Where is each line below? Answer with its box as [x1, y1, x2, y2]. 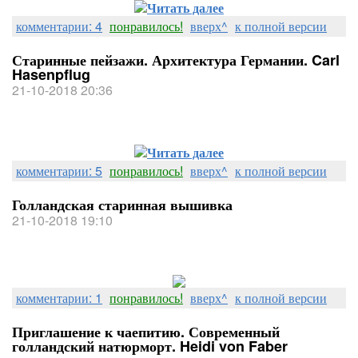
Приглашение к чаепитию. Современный [12, 321, 280, 342]
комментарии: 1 [16, 288, 102, 307]
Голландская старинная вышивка [12, 194, 233, 215]
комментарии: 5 [16, 161, 102, 180]
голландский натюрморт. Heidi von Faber [12, 336, 288, 356]
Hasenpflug [12, 64, 90, 85]
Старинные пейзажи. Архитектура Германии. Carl [12, 50, 340, 70]
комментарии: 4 [16, 17, 102, 35]
